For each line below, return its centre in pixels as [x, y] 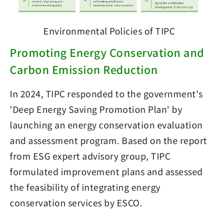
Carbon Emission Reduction [84, 69]
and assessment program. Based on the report [109, 140]
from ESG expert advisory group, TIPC [90, 155]
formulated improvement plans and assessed [106, 171]
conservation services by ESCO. [76, 202]
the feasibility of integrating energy [85, 187]
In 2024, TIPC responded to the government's [106, 93]
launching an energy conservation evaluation [106, 124]
